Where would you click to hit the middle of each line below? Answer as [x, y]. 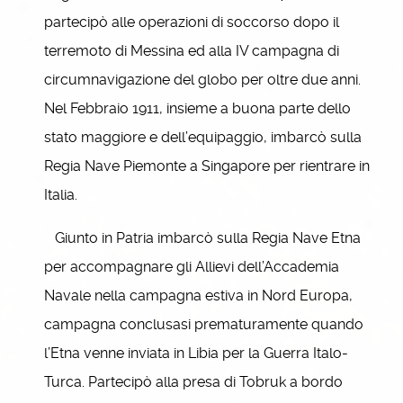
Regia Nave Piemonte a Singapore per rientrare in [207, 166]
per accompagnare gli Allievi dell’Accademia [192, 267]
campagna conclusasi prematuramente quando [204, 324]
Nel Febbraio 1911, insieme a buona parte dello [197, 108]
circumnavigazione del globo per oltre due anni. [202, 80]
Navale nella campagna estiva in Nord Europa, [198, 296]
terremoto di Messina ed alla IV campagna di [192, 51]
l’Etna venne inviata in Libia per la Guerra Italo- [196, 353]
